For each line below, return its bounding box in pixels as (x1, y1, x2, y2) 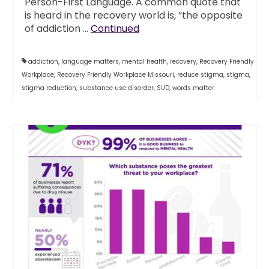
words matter (172, 83, 214, 92)
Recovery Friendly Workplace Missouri (57, 70, 174, 79)
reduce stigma (177, 70, 223, 79)
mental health (122, 57, 167, 66)
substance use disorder (79, 83, 154, 92)
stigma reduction (22, 83, 76, 92)
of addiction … (25, 22, 91, 35)
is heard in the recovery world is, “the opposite (25, 8, 243, 22)
